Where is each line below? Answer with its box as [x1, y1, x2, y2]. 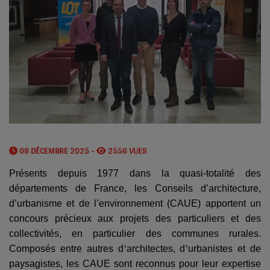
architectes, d [126, 243, 186, 254]
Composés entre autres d [9, 243, 124, 254]
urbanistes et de [188, 243, 262, 254]
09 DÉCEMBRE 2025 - [17, 143, 96, 159]
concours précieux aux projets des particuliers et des [9, 213, 261, 224]
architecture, [209, 183, 261, 194]
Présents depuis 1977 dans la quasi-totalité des [9, 168, 261, 179]
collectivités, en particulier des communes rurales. [9, 228, 261, 239]
